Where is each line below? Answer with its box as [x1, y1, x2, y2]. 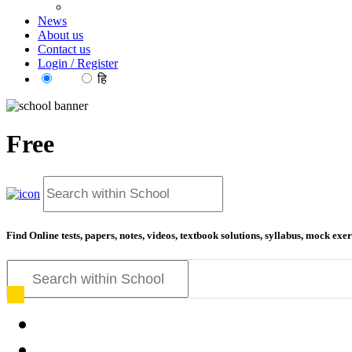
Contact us [38, 42, 90, 56]
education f [60, 130, 181, 159]
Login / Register [38, 57, 118, 70]
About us [38, 28, 83, 42]
